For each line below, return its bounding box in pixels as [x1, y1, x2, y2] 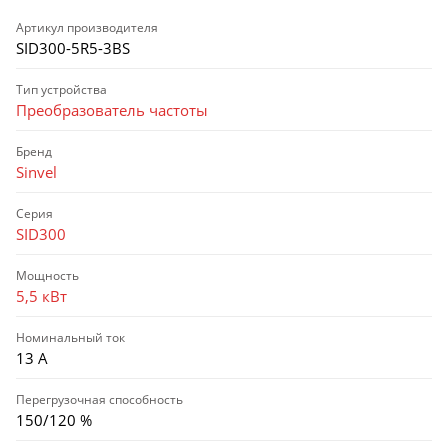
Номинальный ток [16, 329, 125, 347]
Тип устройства [16, 81, 107, 99]
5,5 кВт [16, 286, 67, 307]
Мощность [16, 267, 79, 285]
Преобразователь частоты [16, 100, 208, 121]
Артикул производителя [16, 19, 158, 37]
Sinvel [16, 162, 57, 183]
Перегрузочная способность [16, 391, 183, 409]
